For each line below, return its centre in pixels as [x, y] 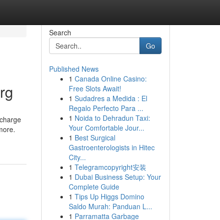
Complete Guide [94, 187]
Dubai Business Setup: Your [118, 177]
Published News [74, 69]
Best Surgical [95, 137]
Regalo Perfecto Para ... [106, 108]
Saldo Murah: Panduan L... [110, 206]
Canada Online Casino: [110, 79]
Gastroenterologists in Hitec [111, 147]
